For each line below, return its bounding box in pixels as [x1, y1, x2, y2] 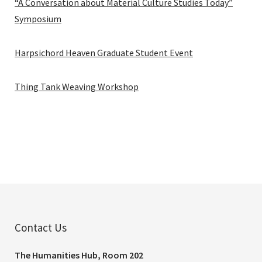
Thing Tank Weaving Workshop [15, 81, 139, 93]
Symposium [15, 13, 61, 25]
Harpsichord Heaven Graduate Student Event [15, 47, 193, 59]
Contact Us [15, 220, 67, 235]
